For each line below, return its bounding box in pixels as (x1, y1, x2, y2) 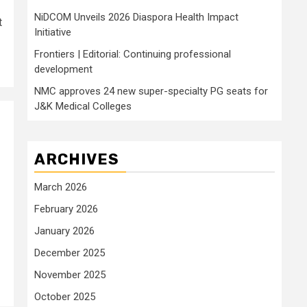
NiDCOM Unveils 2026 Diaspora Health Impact (34, 10, 238, 23)
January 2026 (34, 224, 95, 237)
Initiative (34, 25, 71, 38)
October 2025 (34, 290, 95, 303)
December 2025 (34, 246, 105, 259)
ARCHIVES (34, 149, 119, 169)
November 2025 (34, 268, 106, 281)
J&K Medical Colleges (34, 99, 132, 112)
